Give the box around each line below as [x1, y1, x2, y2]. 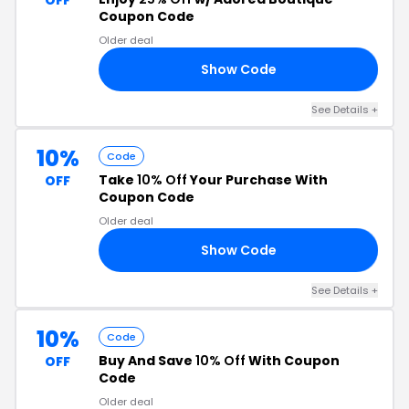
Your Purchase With [187, 171, 328, 189]
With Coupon [246, 351, 340, 370]
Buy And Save [99, 351, 195, 370]
